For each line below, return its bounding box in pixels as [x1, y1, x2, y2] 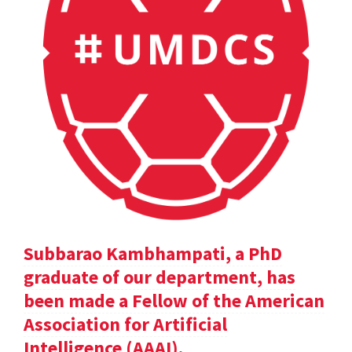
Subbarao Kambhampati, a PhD [24, 241, 282, 266]
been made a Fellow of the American [24, 288, 324, 313]
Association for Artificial [24, 312, 227, 337]
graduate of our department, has [24, 265, 295, 290]
